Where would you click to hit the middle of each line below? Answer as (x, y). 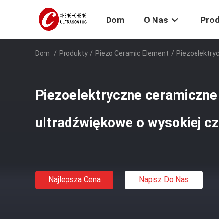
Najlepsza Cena (74, 180)
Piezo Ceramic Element (132, 53)
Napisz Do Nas (164, 180)
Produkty (73, 53)
